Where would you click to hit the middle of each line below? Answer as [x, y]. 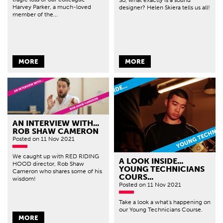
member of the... [35, 14]
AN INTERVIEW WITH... [56, 123]
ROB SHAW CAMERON [56, 131]
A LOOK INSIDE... [151, 161]
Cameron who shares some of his [57, 171]
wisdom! [24, 178]
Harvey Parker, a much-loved [52, 7]
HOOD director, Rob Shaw [48, 164]
